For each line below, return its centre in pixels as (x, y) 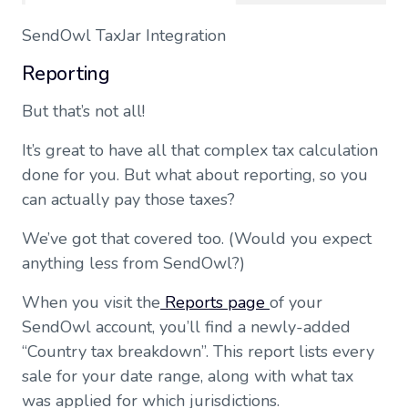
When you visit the (91, 303)
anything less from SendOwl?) (133, 264)
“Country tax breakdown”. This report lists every (198, 352)
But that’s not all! (83, 112)
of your (296, 303)
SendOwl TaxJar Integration (124, 36)
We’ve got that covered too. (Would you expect (197, 239)
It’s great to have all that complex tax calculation (200, 151)
